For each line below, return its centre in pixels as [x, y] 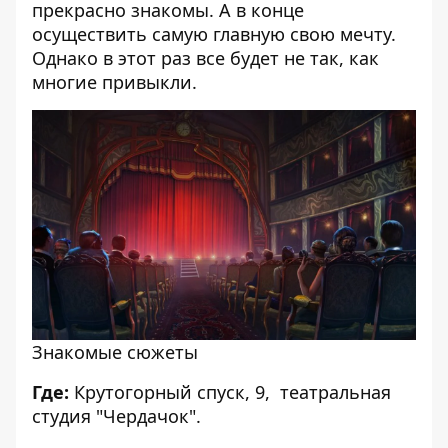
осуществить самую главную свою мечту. [214, 33]
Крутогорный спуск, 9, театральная [230, 392]
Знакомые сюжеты [115, 352]
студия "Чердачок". [116, 416]
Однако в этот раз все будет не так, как [205, 57]
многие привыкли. [114, 81]
